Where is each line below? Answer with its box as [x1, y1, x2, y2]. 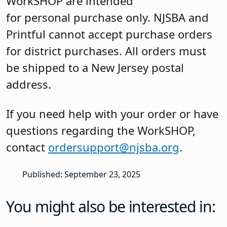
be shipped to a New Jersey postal [6, 60, 184, 75]
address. [6, 77, 51, 92]
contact [6, 139, 48, 155]
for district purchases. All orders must [6, 43, 206, 59]
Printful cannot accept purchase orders [6, 26, 212, 42]
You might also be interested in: [6, 196, 215, 217]
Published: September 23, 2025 [22, 169, 140, 180]
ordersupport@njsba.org [48, 139, 179, 155]
